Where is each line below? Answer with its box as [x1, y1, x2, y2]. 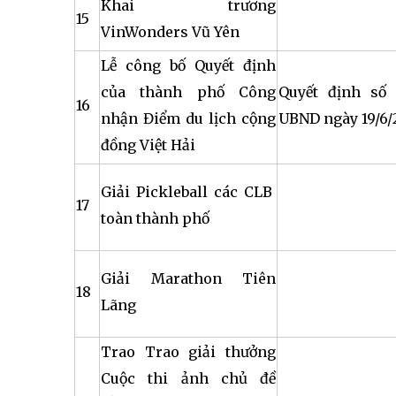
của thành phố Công [101, 83, 276, 101]
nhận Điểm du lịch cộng [101, 110, 276, 127]
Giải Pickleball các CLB [101, 183, 276, 201]
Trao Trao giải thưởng [101, 343, 276, 361]
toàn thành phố [101, 209, 209, 227]
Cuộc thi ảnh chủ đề [101, 369, 276, 387]
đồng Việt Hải [101, 136, 195, 154]
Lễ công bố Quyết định [101, 57, 276, 74]
